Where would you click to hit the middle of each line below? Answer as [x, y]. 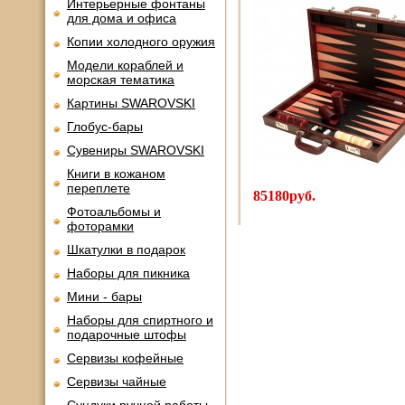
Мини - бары [104, 297]
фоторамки [100, 226]
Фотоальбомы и [114, 212]
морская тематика [121, 80]
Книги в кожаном [116, 174]
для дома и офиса [122, 18]
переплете [99, 188]
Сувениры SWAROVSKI [136, 150]
